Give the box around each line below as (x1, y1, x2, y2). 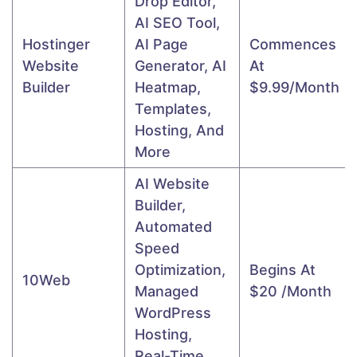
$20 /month (249, 282, 331, 300)
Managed (135, 282, 198, 300)
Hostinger (22, 35, 90, 53)
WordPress (135, 304, 211, 321)
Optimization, (135, 261, 226, 278)
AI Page (135, 35, 188, 53)
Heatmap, (135, 78, 201, 96)
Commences (249, 35, 336, 53)
